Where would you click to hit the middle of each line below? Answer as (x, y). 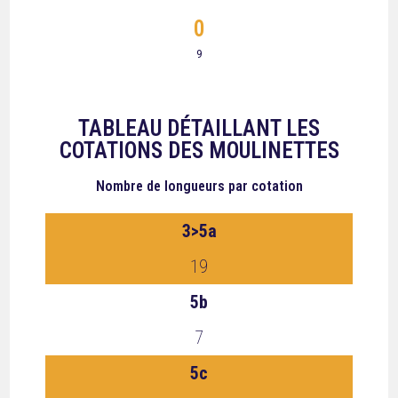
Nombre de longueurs (160, 186)
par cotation (265, 186)
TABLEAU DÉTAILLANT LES (199, 128)
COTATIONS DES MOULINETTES (199, 151)
